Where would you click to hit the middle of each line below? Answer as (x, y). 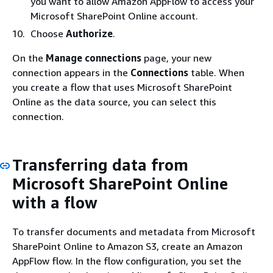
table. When (216, 73)
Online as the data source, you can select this (114, 102)
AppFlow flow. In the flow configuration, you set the (127, 261)
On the (29, 58)
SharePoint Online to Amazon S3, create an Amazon (127, 246)
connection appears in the (71, 73)
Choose (48, 34)
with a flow (55, 203)
